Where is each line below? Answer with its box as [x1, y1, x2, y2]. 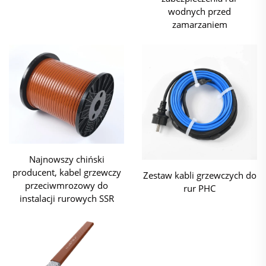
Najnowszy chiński [28, 153, 104, 165]
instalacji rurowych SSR [19, 192, 114, 204]
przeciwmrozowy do [25, 179, 108, 191]
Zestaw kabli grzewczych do [142, 169, 256, 181]
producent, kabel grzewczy [12, 166, 121, 178]
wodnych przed [168, 5, 231, 18]
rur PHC [183, 182, 216, 194]
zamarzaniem [172, 18, 227, 31]
